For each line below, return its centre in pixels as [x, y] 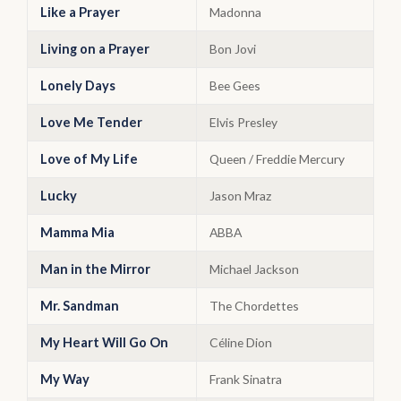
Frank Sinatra [246, 379]
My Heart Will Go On [104, 342]
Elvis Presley [243, 122]
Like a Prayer [80, 12]
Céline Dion [241, 342]
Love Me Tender [91, 122]
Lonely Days [78, 85]
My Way [65, 379]
